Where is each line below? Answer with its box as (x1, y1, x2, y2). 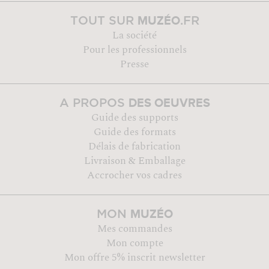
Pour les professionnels (82, 41, 187, 58)
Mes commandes (97, 220, 172, 237)
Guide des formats (93, 124, 176, 140)
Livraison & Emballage (83, 153, 186, 169)
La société (112, 27, 157, 43)
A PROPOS (59, 97, 128, 109)
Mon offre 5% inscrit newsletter (64, 249, 205, 265)
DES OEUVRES (128, 97, 210, 109)
